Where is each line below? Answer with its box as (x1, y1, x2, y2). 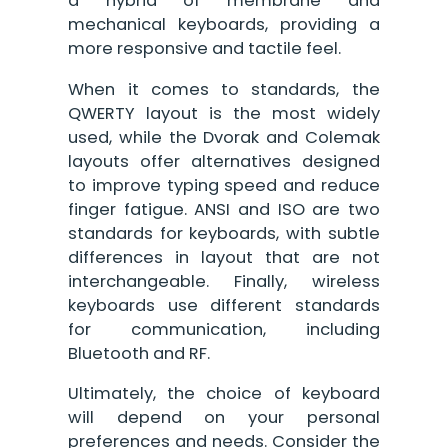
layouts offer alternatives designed (68, 149, 380, 173)
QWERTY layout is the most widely (68, 101, 380, 125)
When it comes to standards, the (68, 77, 380, 101)
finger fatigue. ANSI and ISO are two (68, 197, 380, 221)
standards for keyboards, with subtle (68, 221, 380, 245)
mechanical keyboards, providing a (68, 13, 380, 37)
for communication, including (68, 317, 380, 341)
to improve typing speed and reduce (68, 173, 380, 197)
